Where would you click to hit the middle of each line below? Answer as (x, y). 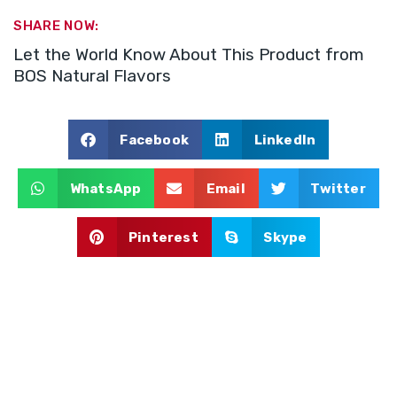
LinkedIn (285, 140)
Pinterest (163, 237)
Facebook (154, 140)
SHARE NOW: (56, 26)
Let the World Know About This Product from (189, 55)
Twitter (338, 188)
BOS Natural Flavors (92, 76)
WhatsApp (105, 188)
